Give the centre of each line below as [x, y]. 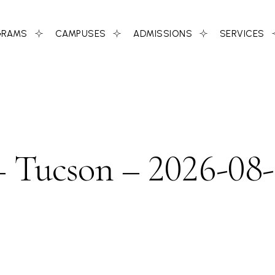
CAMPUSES [80, 34]
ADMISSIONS [163, 34]
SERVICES [242, 34]
